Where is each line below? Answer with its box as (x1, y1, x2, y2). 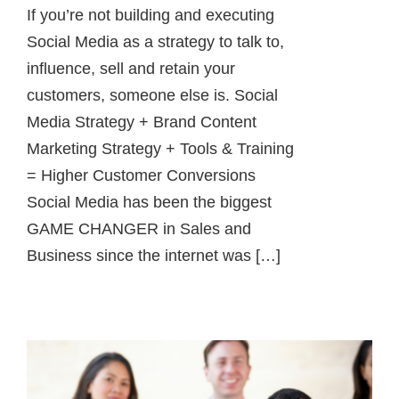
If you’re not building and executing (27, 6, 274, 25)
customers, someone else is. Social (27, 86, 278, 105)
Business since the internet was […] (27, 247, 281, 265)
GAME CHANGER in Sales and (27, 220, 251, 239)
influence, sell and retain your (27, 60, 235, 78)
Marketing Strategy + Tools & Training (27, 140, 294, 159)
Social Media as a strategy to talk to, (27, 33, 284, 52)
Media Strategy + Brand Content (27, 113, 256, 132)
